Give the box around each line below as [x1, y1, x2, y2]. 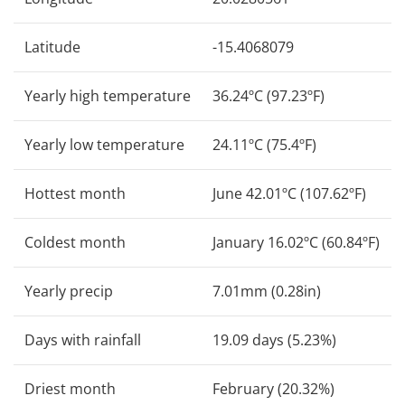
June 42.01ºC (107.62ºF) [212, 183, 366, 203]
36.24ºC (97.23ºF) [212, 85, 325, 106]
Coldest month [24, 231, 126, 252]
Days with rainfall [24, 329, 141, 350]
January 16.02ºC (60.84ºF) [212, 231, 380, 252]
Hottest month [24, 183, 126, 203]
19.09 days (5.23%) [212, 329, 336, 350]
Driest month [24, 378, 116, 399]
